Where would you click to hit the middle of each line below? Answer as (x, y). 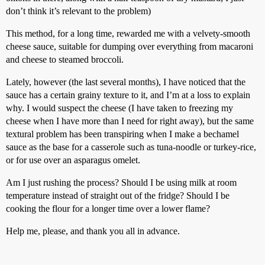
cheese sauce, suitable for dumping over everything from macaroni (130, 46)
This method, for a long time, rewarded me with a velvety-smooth (128, 33)
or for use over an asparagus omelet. (73, 160)
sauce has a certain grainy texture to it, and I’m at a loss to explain (128, 95)
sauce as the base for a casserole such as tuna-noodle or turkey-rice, (131, 147)
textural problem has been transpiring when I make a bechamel (122, 134)
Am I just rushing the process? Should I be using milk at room (121, 182)
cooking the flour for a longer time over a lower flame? (108, 209)
